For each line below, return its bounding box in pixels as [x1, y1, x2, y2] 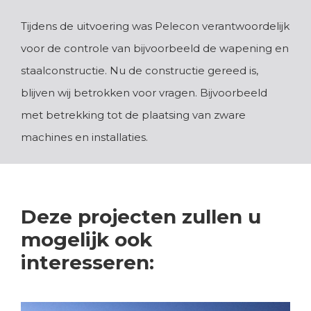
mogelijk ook [21, 228, 152, 251]
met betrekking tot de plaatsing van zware [21, 108, 246, 121]
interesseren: [21, 251, 154, 274]
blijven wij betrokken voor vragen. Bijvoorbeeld [21, 85, 267, 99]
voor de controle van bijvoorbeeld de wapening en [21, 41, 289, 55]
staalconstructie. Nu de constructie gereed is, [21, 63, 258, 77]
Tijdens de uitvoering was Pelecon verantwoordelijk [21, 19, 289, 33]
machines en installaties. [21, 130, 148, 144]
